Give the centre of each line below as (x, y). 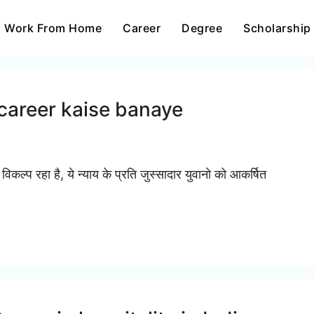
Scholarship (277, 28)
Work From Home (53, 28)
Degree (202, 28)
